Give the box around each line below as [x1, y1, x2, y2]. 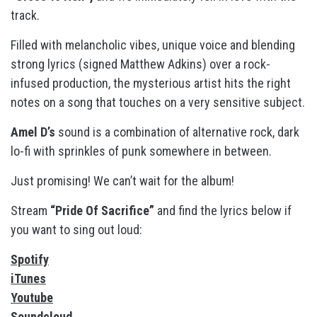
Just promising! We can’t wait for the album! [11, 173, 237, 188]
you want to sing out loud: [11, 222, 142, 237]
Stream [11, 203, 50, 218]
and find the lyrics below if [157, 203, 292, 218]
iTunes [11, 271, 46, 286]
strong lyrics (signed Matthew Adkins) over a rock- [11, 57, 270, 71]
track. [11, 8, 40, 23]
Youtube [11, 290, 53, 305]
